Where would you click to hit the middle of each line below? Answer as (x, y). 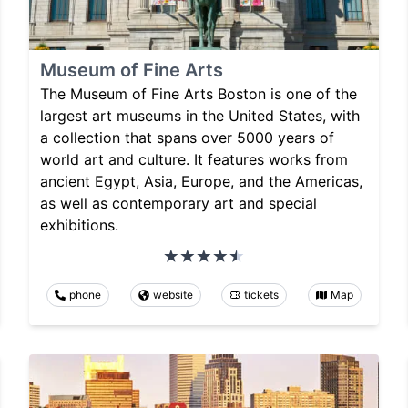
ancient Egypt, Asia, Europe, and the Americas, (201, 182)
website (173, 295)
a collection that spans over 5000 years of (187, 138)
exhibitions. (79, 225)
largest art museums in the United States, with (200, 116)
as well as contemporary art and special (178, 204)
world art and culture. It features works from (194, 160)
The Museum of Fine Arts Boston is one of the (199, 94)
